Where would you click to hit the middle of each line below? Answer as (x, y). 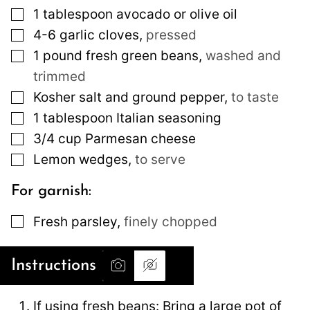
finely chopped (171, 221)
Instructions (56, 265)
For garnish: (51, 191)
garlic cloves (99, 35)
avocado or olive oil (177, 15)
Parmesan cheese (140, 139)
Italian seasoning (169, 118)
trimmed (60, 77)
